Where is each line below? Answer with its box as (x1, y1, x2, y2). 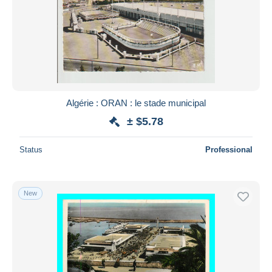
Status (19, 144, 42, 154)
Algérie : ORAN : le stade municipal (66, 97, 206, 108)
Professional (205, 144, 253, 154)
